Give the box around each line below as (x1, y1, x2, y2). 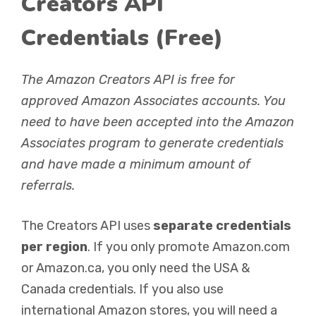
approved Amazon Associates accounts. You (21, 93, 286, 109)
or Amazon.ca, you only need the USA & (21, 260, 250, 276)
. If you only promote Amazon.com (87, 239, 290, 255)
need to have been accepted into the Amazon (21, 114, 294, 130)
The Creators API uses (21, 218, 153, 233)
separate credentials (153, 218, 291, 233)
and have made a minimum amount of (21, 157, 250, 172)
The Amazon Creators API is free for (21, 72, 235, 87)
